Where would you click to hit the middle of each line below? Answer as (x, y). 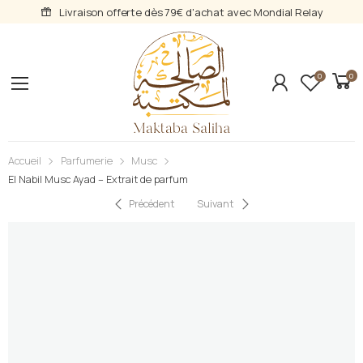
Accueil (25, 161)
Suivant (216, 203)
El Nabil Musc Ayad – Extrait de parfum (98, 180)
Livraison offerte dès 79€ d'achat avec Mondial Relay (191, 12)
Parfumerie (86, 161)
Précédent (152, 203)
